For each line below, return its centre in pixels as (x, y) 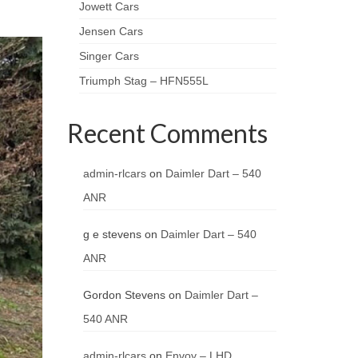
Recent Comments (167, 133)
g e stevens (112, 235)
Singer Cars (109, 56)
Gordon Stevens (124, 295)
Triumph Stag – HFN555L (143, 81)
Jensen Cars (111, 32)
